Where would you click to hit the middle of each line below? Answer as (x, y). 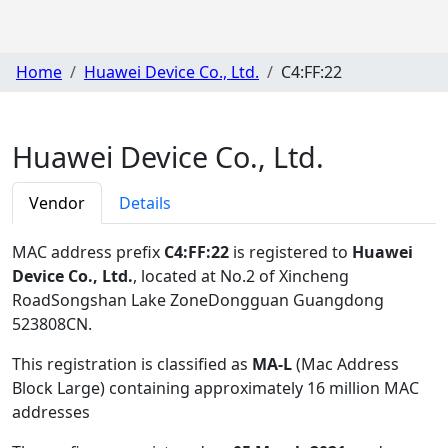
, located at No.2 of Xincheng (241, 275)
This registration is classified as (132, 363)
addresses (51, 411)
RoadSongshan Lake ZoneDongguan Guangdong (198, 299)
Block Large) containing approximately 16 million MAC (215, 387)
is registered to (290, 251)
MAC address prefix (88, 251)
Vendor (57, 202)
